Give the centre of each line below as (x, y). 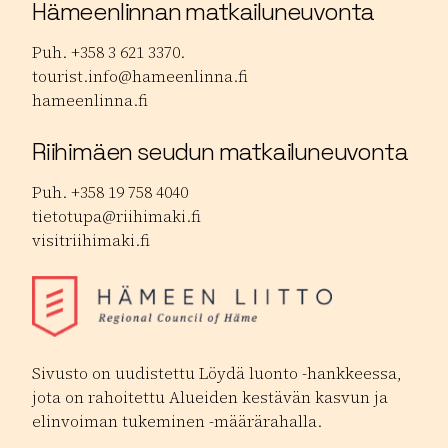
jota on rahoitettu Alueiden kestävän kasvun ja (210, 396)
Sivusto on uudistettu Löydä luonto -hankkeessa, (217, 372)
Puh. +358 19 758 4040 (110, 191)
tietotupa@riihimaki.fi (116, 215)
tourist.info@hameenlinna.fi (140, 75)
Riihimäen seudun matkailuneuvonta (220, 151)
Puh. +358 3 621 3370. (108, 51)
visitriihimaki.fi (91, 239)
